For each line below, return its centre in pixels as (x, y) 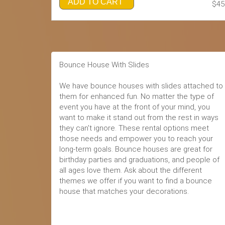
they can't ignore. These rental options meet (134, 128)
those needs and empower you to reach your (136, 139)
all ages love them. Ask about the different (131, 170)
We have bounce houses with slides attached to (141, 86)
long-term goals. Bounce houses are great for (136, 149)
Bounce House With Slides (104, 65)
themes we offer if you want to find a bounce (136, 181)
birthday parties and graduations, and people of (139, 160)
